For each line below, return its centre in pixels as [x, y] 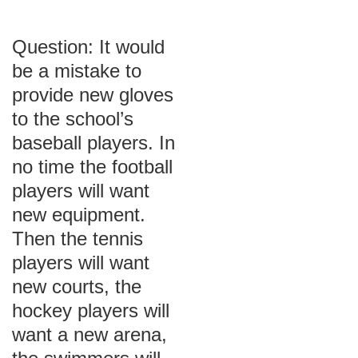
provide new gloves [93, 95]
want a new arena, [89, 334]
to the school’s [73, 119]
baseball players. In [93, 143]
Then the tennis [78, 239]
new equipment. [79, 215]
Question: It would [88, 47]
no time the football [92, 167]
